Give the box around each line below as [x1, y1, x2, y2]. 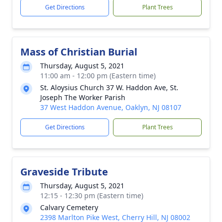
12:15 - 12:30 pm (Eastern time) [40, 191, 143, 200]
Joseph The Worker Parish [40, 93, 125, 102]
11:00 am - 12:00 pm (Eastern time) [40, 71, 156, 80]
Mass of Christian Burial [20, 45, 137, 58]
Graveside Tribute [20, 165, 108, 178]
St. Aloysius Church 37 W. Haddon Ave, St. [40, 83, 178, 92]
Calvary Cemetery [40, 203, 98, 212]
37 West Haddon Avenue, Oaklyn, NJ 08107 [40, 103, 181, 112]
